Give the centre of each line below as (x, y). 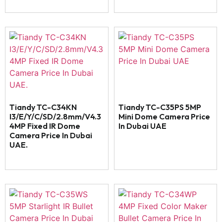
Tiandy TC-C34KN (43, 107)
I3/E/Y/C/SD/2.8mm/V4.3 (55, 117)
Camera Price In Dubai (51, 136)
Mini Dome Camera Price (164, 117)
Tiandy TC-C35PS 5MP (160, 107)
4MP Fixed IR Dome (45, 126)
